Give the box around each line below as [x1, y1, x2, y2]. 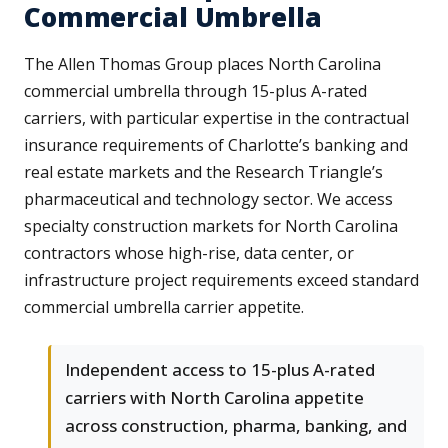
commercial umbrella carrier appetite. [24, 296, 304, 319]
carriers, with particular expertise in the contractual [24, 107, 409, 130]
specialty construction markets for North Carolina [24, 215, 398, 238]
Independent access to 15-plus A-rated [65, 358, 375, 382]
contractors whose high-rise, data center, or [24, 242, 354, 265]
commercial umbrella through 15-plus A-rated [24, 80, 367, 103]
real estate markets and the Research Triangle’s [24, 161, 383, 184]
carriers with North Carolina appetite [65, 386, 364, 410]
